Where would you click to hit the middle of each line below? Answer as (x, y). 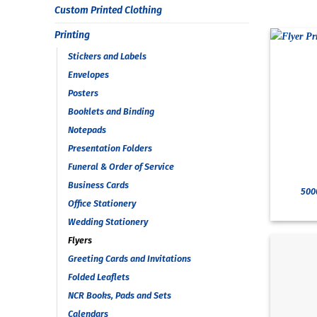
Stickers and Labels (107, 56)
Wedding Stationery (108, 221)
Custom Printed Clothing (108, 10)
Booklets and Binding (111, 111)
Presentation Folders (110, 148)
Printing (72, 35)
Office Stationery (102, 203)
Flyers (80, 240)
